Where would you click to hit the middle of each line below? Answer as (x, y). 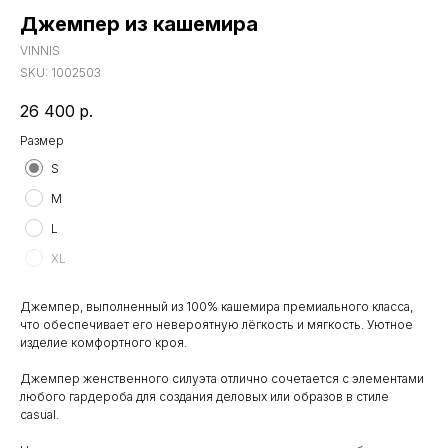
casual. (39, 415)
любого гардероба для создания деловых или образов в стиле (204, 397)
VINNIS (40, 50)
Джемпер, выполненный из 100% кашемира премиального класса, (216, 307)
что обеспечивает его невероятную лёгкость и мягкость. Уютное (216, 325)
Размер (42, 141)
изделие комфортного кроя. (103, 343)
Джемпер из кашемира (139, 24)
